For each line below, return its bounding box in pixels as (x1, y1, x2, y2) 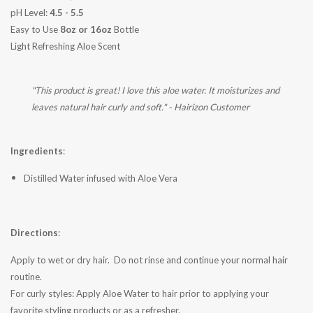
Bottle (112, 24, 139, 36)
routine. (10, 271, 42, 283)
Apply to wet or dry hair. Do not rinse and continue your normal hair (10, 254, 288, 266)
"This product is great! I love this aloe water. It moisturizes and (31, 85, 279, 96)
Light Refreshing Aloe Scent (10, 41, 120, 52)
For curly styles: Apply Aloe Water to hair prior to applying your (10, 288, 269, 300)
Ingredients (10, 145, 63, 157)
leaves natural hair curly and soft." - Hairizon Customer (31, 101, 249, 113)
